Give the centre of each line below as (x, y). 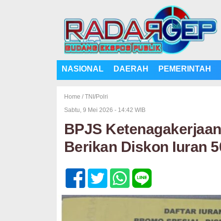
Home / (74, 97)
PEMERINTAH (184, 69)
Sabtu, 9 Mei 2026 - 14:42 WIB (105, 110)
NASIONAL (82, 69)
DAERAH (131, 69)
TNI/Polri (96, 97)
